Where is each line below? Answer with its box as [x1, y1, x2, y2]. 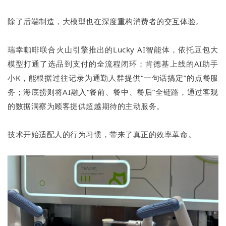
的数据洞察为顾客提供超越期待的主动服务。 [8, 101, 164, 111]
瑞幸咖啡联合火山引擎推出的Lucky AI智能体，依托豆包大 [8, 44, 218, 55]
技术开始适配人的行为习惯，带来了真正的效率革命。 [8, 129, 196, 140]
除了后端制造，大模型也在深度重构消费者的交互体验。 [8, 16, 204, 27]
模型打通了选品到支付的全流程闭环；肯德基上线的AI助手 [8, 59, 218, 69]
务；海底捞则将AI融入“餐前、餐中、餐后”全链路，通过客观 [8, 87, 218, 97]
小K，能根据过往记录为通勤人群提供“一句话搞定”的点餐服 [8, 73, 218, 83]
